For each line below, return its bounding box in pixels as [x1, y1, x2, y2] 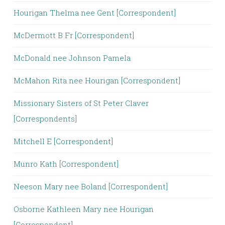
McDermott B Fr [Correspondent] [14, 30, 134, 40]
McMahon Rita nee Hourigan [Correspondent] [14, 75, 180, 85]
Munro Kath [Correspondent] [14, 159, 119, 169]
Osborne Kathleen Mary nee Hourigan [14, 204, 154, 214]
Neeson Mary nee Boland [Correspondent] [14, 181, 168, 191]
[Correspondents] [14, 114, 77, 124]
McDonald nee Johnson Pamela [14, 53, 131, 63]
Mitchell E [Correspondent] [14, 136, 113, 146]
